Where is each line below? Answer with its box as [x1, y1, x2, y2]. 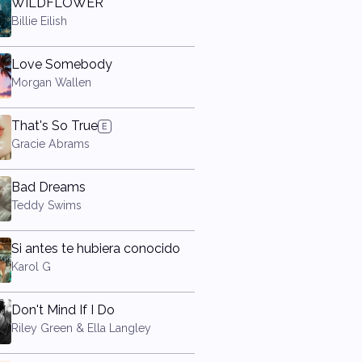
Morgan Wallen [11, 76, 91, 89]
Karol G [11, 260, 51, 273]
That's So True [11, 118, 98, 133]
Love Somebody [11, 57, 112, 72]
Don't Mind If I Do [11, 302, 115, 318]
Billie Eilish [11, 15, 67, 27]
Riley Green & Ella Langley [11, 322, 151, 335]
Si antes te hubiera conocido [11, 241, 180, 256]
